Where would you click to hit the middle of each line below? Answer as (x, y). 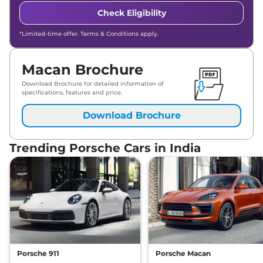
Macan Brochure (82, 70)
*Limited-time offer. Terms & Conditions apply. (89, 34)
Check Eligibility (131, 13)
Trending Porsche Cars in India (105, 148)
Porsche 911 (38, 254)
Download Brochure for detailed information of (93, 84)
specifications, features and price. (72, 93)
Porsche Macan (183, 254)
